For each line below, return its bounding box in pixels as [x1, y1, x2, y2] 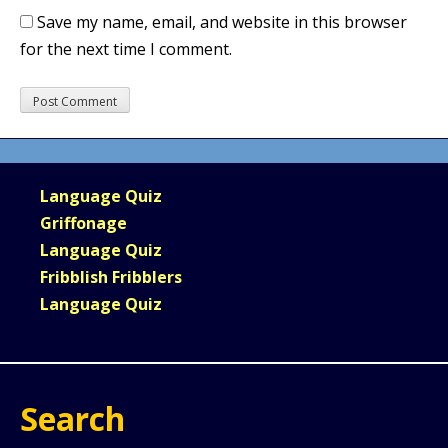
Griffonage [40, 211, 127, 234]
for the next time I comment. [20, 37, 232, 60]
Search [20, 397, 125, 441]
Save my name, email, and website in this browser [37, 10, 407, 33]
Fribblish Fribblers [40, 265, 182, 288]
